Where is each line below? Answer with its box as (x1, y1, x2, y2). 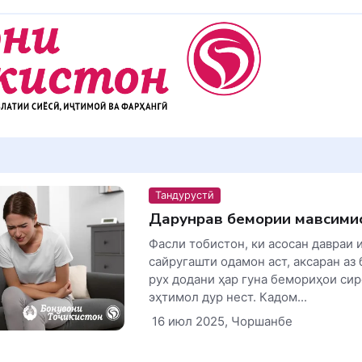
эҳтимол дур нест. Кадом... (148, 289, 307, 305)
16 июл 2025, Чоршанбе (148, 314, 293, 330)
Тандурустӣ (154, 189, 214, 201)
